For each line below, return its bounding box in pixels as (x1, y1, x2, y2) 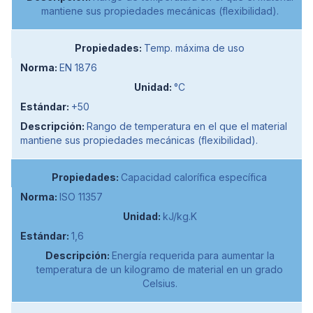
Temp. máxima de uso (143, 41, 245, 54)
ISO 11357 (59, 190, 103, 203)
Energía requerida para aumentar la (111, 249, 275, 261)
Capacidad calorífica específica (121, 170, 267, 183)
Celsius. (142, 277, 177, 289)
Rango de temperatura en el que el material (87, 119, 287, 132)
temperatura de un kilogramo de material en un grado (36, 263, 283, 275)
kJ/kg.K (162, 210, 197, 222)
